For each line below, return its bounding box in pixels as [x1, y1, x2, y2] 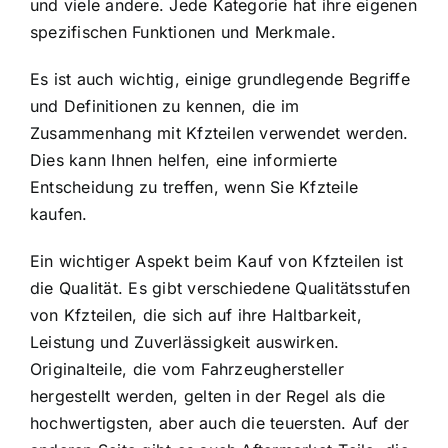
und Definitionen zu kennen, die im [30, 96, 300, 117]
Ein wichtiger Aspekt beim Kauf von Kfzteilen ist [30, 251, 404, 272]
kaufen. [30, 204, 88, 225]
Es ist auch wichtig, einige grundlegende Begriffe [30, 69, 410, 90]
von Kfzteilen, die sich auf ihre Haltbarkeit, [30, 305, 362, 326]
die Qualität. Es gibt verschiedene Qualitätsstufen [30, 278, 410, 299]
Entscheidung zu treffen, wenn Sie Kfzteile [30, 177, 359, 198]
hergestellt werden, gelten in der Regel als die [30, 386, 386, 407]
